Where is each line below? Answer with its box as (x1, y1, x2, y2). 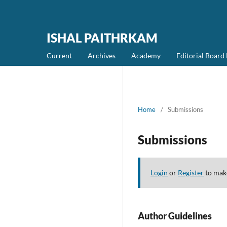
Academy (131, 51, 161, 60)
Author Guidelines (138, 210, 212, 221)
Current (47, 51, 72, 60)
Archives (88, 51, 116, 60)
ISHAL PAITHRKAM (47, 30, 158, 45)
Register (178, 168, 204, 177)
